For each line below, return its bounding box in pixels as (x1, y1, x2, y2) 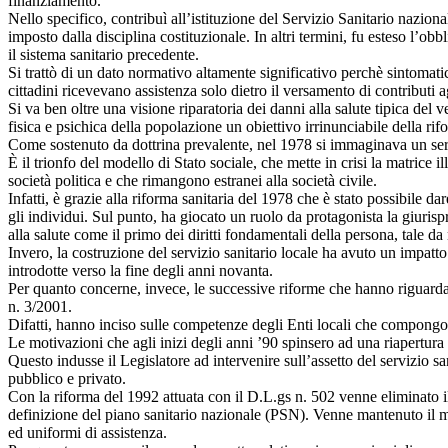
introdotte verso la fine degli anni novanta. (8, 261, 273, 279)
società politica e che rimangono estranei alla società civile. (8, 171, 377, 189)
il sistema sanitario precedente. (8, 45, 199, 63)
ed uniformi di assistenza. (8, 423, 167, 441)
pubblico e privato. (8, 369, 126, 387)
